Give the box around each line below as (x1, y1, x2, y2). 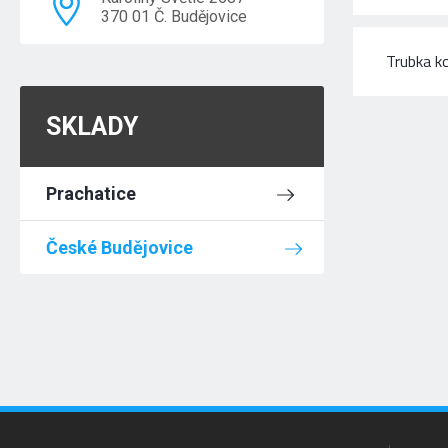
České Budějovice (46, 237, 194, 258)
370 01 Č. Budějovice (101, 7, 248, 26)
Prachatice (46, 183, 137, 204)
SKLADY (46, 112, 139, 141)
